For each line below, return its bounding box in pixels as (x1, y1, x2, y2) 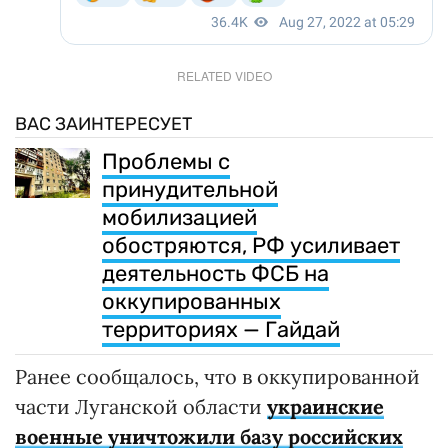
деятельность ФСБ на (102, 260, 329, 288)
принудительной (102, 176, 278, 204)
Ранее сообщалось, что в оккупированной (15, 364, 420, 390)
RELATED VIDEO (176, 67, 272, 85)
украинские (267, 394, 384, 420)
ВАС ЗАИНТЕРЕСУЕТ (15, 113, 192, 136)
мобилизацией (102, 204, 257, 232)
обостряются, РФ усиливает (102, 232, 400, 260)
